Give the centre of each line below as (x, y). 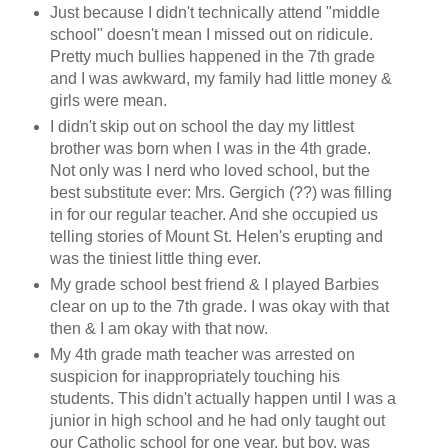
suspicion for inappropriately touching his (194, 376)
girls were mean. (108, 100)
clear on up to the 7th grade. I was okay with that (219, 306)
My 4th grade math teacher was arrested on (202, 354)
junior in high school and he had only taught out (217, 420)
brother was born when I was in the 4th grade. (210, 148)
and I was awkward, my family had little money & (220, 78)
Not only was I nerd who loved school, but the (209, 170)
